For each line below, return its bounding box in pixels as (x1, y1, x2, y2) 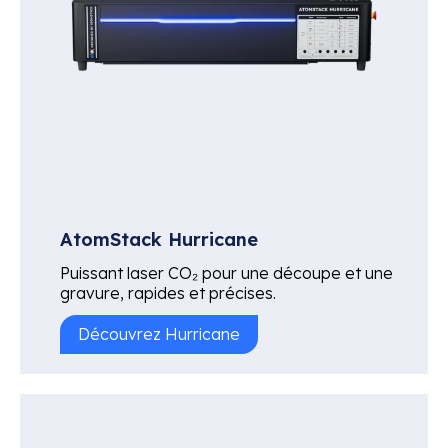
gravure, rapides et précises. (60, 282, 276, 303)
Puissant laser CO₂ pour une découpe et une (60, 262, 393, 283)
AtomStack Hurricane (60, 227, 258, 251)
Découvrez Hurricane (78, 323, 240, 344)
